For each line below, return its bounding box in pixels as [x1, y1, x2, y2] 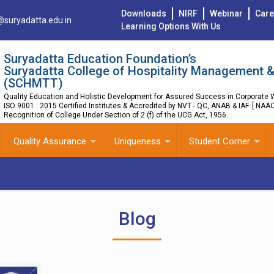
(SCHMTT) [3, 76, 63, 91]
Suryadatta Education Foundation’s [3, 51, 196, 66]
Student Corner [188, 136, 250, 147]
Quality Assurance [13, 136, 86, 147]
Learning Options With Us [120, 21, 221, 31]
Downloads [120, 9, 166, 18]
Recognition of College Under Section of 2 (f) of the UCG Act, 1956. [3, 111, 228, 119]
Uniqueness [114, 136, 161, 147]
